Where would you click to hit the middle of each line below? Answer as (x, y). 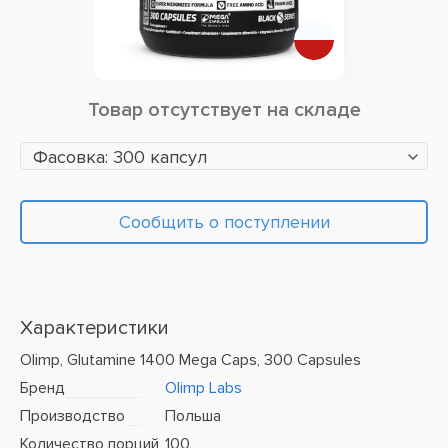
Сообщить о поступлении (224, 222)
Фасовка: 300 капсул (120, 157)
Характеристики (94, 328)
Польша (193, 416)
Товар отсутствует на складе (224, 110)
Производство (72, 416)
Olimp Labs (203, 388)
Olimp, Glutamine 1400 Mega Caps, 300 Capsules (190, 360)
